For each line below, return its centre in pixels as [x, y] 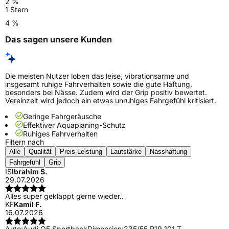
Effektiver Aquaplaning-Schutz [74, 125]
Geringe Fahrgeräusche [62, 117]
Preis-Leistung [81, 152]
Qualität [40, 152]
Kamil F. [28, 204]
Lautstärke [126, 152]
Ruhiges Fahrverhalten [60, 134]
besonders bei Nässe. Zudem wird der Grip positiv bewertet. [106, 93]
